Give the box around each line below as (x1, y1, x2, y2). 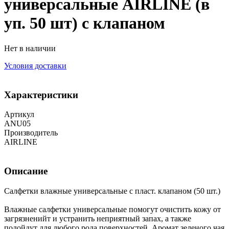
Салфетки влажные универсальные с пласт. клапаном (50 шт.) (4, 186, 220, 195)
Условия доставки (4, 61, 66, 70)
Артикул (4, 110, 34, 119)
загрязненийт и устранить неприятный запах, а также (4, 214, 191, 223)
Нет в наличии (4, 43, 56, 53)
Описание (4, 166, 48, 177)
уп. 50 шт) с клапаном (4, 14, 165, 33)
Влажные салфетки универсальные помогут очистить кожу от (4, 204, 221, 214)
